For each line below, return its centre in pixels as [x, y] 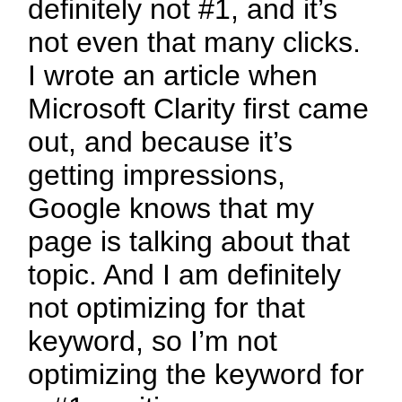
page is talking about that [189, 242]
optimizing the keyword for [197, 375]
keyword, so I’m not [153, 341]
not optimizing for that [167, 308]
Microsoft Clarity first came [199, 109]
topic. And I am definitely [185, 275]
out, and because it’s [161, 142]
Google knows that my [171, 209]
